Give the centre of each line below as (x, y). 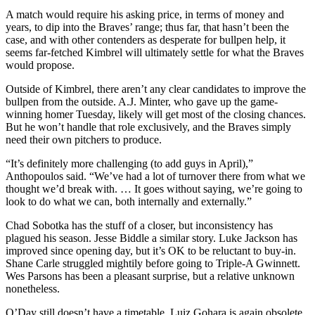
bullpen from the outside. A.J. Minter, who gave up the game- (142, 102)
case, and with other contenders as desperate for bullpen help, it (146, 40)
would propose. (40, 65)
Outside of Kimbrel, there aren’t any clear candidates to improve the (156, 89)
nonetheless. (33, 289)
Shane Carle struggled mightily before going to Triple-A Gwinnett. (153, 264)
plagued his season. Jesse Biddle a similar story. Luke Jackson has (152, 238)
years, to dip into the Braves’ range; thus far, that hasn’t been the (147, 27)
